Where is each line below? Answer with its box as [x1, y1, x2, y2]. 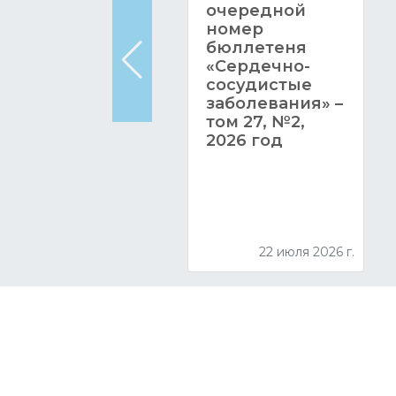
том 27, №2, [205, 112, 305, 133]
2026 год [205, 131, 283, 151]
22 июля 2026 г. [258, 243, 354, 260]
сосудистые [205, 75, 312, 95]
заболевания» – [205, 94, 343, 114]
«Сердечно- [205, 57, 310, 77]
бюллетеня [205, 38, 307, 58]
